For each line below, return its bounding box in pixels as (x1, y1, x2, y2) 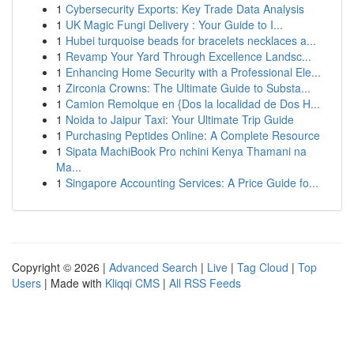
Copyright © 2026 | (12, 259, 109, 275)
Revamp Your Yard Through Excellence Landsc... (66, 48, 311, 64)
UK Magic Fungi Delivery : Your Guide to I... (66, 17, 283, 32)
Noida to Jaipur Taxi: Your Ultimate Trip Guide (66, 111, 294, 127)
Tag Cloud (237, 259, 288, 275)
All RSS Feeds (169, 275, 241, 291)
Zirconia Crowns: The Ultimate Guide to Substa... (66, 80, 311, 96)
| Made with (41, 275, 105, 291)
